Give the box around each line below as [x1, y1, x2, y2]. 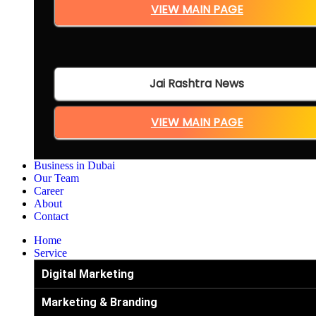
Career [34, 185, 63, 197]
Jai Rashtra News [150, 75, 245, 92]
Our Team [34, 172, 79, 185]
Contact [34, 210, 68, 223]
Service [34, 247, 67, 260]
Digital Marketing [42, 267, 134, 281]
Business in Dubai [34, 159, 115, 172]
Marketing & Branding [42, 296, 157, 310]
